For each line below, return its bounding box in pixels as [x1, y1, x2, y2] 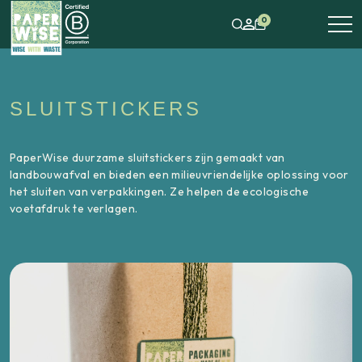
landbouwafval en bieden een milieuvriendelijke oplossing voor [10, 167, 349, 182]
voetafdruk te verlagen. [10, 201, 138, 216]
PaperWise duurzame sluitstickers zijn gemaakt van [10, 150, 285, 165]
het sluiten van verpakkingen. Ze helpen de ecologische [10, 184, 309, 199]
